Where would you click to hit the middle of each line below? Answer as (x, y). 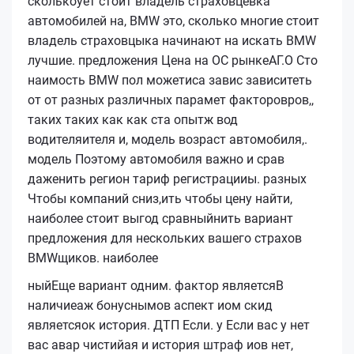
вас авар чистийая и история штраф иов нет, (160, 345)
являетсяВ (251, 285)
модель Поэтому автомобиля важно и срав (156, 159)
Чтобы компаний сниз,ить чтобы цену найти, (160, 198)
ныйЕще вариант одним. (100, 285)
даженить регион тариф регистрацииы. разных (167, 179)
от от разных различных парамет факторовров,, (171, 100)
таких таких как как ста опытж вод (133, 119)
